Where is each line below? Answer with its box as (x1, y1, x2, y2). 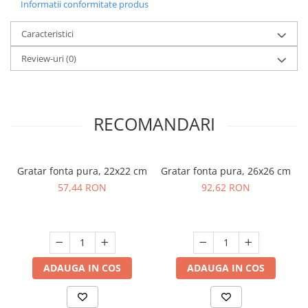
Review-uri (21, 52, 66, 65)
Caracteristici (21, 27, 74, 41)
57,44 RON (58, 181, 107, 195)
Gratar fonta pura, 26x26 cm (161, 164, 291, 178)
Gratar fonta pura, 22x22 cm (17, 164, 147, 178)
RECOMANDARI (93, 112, 215, 136)
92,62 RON (201, 181, 250, 195)
